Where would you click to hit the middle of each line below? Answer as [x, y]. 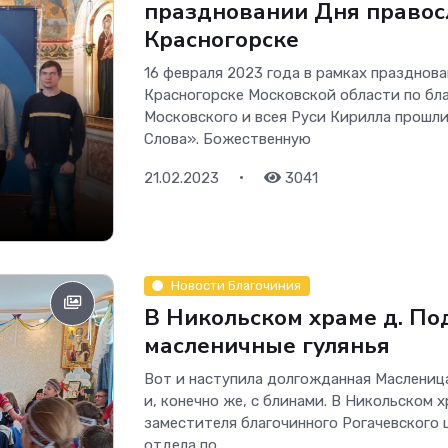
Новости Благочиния [236, 286]
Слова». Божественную [227, 138]
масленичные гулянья [267, 346]
